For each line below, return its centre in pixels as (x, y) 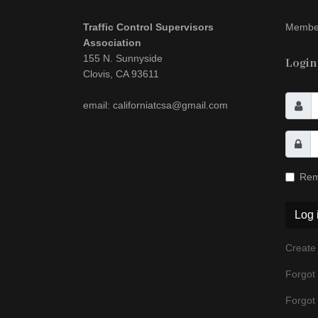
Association (112, 43)
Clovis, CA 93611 (121, 74)
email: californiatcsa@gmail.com (155, 105)
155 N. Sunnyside (123, 58)
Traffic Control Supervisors (148, 27)
